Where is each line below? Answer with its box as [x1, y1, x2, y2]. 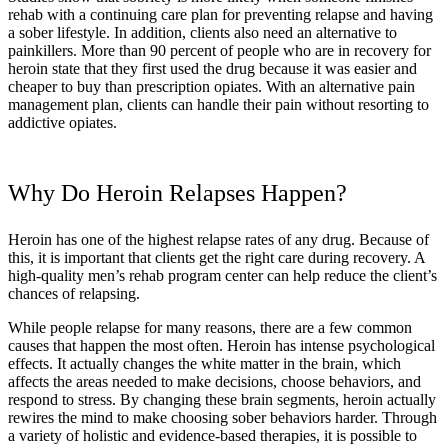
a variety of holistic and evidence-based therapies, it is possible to [8, 426, 417, 444]
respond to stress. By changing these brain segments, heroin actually [8, 390, 436, 408]
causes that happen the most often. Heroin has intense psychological [8, 336, 435, 354]
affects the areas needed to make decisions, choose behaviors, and [8, 372, 421, 390]
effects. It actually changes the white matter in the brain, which [8, 354, 401, 372]
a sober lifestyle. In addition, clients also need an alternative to [8, 23, 397, 41]
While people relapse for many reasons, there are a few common [8, 318, 412, 336]
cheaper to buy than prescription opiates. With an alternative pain [8, 77, 415, 95]
